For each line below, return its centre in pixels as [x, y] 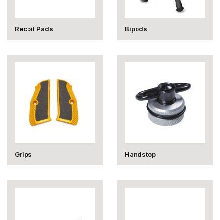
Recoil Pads [34, 29]
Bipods [136, 29]
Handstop [140, 154]
